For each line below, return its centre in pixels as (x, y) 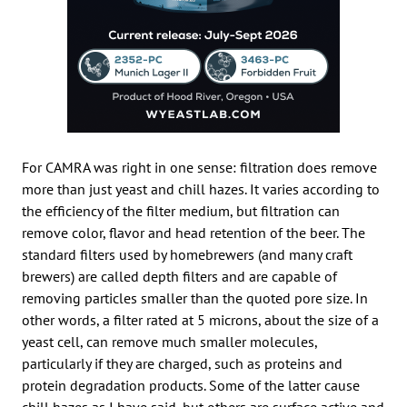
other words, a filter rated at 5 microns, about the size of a (200, 319)
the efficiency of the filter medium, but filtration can (181, 210)
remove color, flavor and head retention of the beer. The (194, 232)
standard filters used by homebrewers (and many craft (187, 254)
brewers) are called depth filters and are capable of (179, 276)
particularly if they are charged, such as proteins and (182, 363)
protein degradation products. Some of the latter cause (191, 385)
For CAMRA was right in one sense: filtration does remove (199, 167)
